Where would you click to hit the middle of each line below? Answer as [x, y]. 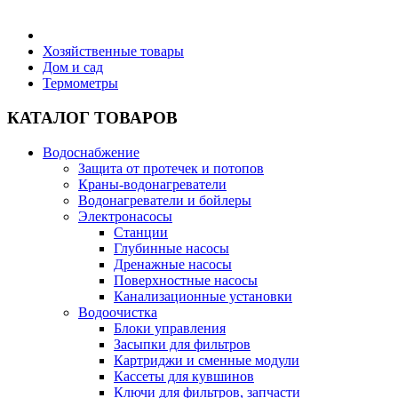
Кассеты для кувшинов [184, 376]
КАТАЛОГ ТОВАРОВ [92, 118]
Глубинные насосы [171, 248]
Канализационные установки [203, 296]
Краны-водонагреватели [152, 184]
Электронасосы [125, 216]
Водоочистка [118, 312]
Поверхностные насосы [186, 280]
